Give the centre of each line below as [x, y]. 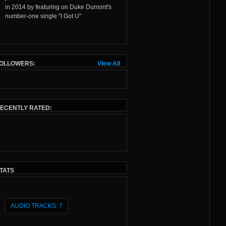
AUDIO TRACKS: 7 [36, 206]
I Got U [70, 16]
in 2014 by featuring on [37, 7]
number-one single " [33, 16]
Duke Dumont [88, 7]
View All [109, 63]
